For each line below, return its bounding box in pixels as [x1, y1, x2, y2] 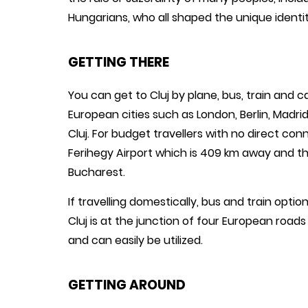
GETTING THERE [68, 52, 169, 71]
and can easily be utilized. [68, 232, 203, 248]
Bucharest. [68, 164, 125, 180]
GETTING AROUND [68, 275, 186, 294]
